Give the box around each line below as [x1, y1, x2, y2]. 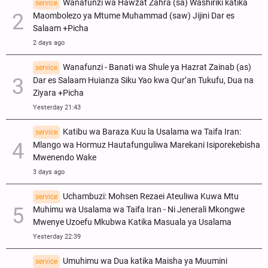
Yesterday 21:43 [33, 103, 81, 111]
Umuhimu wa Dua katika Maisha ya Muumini [63, 255, 227, 266]
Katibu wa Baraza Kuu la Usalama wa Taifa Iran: [63, 126, 241, 137]
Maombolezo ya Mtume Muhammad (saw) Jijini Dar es [33, 10, 234, 21]
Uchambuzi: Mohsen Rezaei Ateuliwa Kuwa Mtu [63, 191, 239, 202]
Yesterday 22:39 [33, 232, 81, 240]
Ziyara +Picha [33, 87, 84, 98]
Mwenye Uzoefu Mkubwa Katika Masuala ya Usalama [33, 217, 232, 227]
